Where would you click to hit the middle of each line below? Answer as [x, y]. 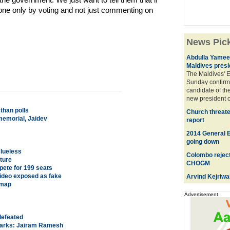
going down [203, 142]
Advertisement [201, 194]
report [195, 120]
